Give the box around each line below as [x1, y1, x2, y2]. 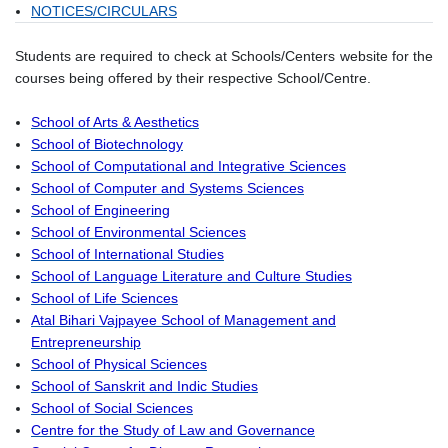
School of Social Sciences [31, 400, 193, 417]
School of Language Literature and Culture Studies [31, 268, 352, 285]
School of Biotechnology [31, 136, 183, 153]
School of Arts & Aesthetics [31, 114, 199, 131]
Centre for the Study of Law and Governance [31, 422, 315, 439]
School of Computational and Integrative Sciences [31, 158, 346, 175]
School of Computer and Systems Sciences [31, 180, 304, 197]
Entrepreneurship [31, 334, 141, 351]
